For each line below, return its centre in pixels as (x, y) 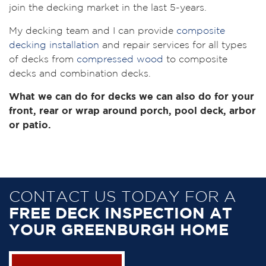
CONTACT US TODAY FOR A (123, 197)
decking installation (54, 45)
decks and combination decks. (81, 74)
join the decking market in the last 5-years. (109, 8)
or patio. (30, 126)
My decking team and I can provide (93, 31)
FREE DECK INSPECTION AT (121, 214)
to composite (195, 60)
